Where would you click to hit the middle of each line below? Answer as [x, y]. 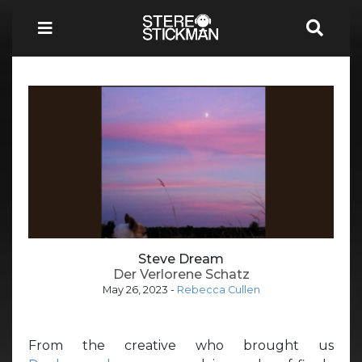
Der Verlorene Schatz [181, 274]
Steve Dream [181, 259]
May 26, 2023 [135, 289]
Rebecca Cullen [218, 289]
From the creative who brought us [181, 345]
